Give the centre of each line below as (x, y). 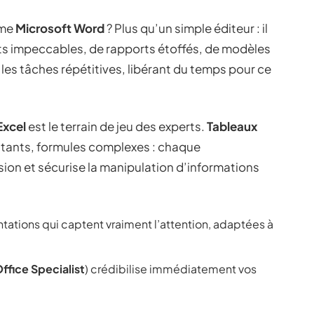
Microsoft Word (60, 28)
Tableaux (232, 126)
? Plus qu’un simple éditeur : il (186, 28)
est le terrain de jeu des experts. (116, 126)
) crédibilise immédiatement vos (171, 269)
